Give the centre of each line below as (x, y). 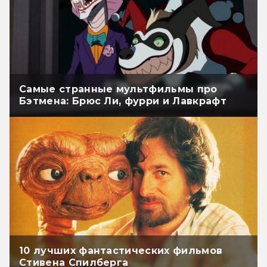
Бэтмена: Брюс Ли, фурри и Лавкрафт (123, 101)
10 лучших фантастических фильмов (121, 251)
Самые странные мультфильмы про (118, 89)
